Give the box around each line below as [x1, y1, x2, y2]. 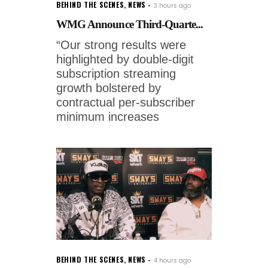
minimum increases [56, 109, 159, 123]
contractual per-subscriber [56, 95, 195, 109]
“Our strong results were [56, 38, 186, 51]
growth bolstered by [56, 81, 161, 95]
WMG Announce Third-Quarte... [56, 17, 203, 31]
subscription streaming [56, 66, 176, 80]
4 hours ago [153, 255, 191, 265]
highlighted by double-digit [56, 52, 194, 66]
